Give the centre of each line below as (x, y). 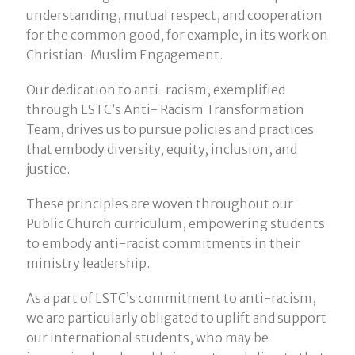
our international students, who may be (147, 338)
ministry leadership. (88, 263)
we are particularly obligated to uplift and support (176, 318)
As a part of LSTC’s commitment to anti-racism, (171, 298)
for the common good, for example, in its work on (177, 34)
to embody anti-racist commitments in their (163, 243)
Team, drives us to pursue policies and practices (170, 129)
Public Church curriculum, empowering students (175, 223)
